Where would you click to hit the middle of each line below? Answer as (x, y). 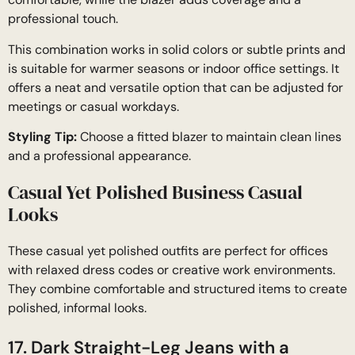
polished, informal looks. (77, 308)
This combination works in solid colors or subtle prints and (177, 49)
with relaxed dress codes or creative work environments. (172, 270)
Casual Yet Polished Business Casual (155, 193)
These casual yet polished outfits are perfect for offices (168, 251)
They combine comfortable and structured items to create (177, 289)
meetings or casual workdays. (94, 106)
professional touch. (63, 19)
